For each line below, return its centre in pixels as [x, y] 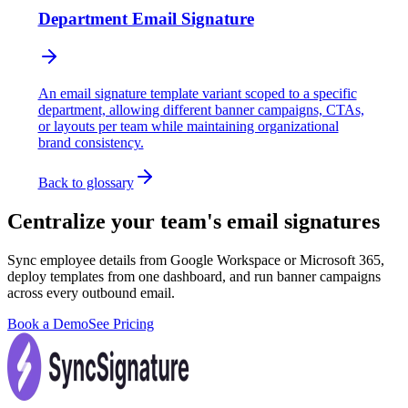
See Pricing [121, 324]
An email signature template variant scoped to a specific [197, 94]
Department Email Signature [146, 18]
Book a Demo [48, 324]
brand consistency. [91, 143]
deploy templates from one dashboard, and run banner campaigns [194, 277]
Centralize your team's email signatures [194, 222]
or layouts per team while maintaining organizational [188, 127]
